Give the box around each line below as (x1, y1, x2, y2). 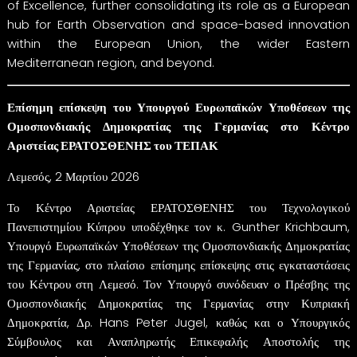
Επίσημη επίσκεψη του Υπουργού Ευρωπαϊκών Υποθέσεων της (6, 98, 351, 116)
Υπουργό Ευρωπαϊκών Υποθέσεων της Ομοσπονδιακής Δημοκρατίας (6, 237, 351, 254)
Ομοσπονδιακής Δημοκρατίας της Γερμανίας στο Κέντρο (6, 117, 351, 135)
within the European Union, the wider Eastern (6, 34, 351, 52)
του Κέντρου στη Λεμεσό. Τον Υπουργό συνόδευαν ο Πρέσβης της (6, 275, 351, 292)
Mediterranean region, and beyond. (6, 53, 214, 71)
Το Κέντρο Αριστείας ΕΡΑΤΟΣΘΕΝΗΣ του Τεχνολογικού (6, 198, 351, 216)
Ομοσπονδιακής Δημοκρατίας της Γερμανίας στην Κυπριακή (6, 294, 351, 312)
